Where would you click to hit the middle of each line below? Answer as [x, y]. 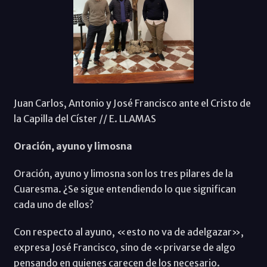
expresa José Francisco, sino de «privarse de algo [124, 247]
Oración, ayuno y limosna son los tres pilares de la [123, 173]
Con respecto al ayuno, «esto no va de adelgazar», [128, 232]
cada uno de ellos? [54, 204]
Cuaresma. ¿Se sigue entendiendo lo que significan [125, 189]
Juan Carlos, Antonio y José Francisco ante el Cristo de [132, 103]
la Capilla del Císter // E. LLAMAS [85, 118]
